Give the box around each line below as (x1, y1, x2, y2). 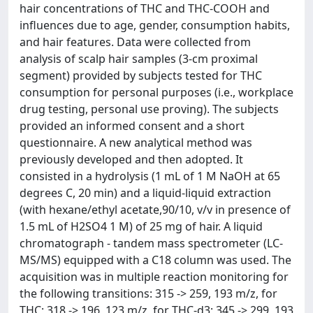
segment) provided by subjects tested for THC (20, 68, 262, 83)
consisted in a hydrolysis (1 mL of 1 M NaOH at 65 (20, 168, 280, 184)
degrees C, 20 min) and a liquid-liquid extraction (20, 185, 271, 201)
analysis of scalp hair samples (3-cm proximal (20, 51, 258, 66)
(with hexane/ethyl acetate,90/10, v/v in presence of (20, 202, 291, 217)
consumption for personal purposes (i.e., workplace (20, 85, 293, 100)
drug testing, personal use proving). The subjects (20, 101, 279, 117)
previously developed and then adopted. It (20, 152, 243, 167)
